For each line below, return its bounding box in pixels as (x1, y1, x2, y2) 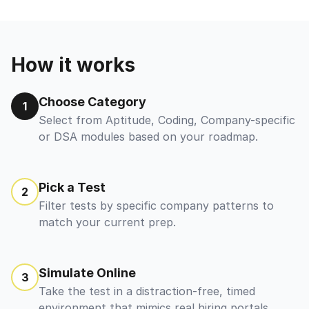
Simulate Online (39, 266, 136, 280)
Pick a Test (39, 180, 106, 195)
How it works (11, 53, 135, 77)
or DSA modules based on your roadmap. (39, 130, 258, 143)
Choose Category (39, 94, 146, 109)
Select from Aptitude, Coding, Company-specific (39, 113, 295, 127)
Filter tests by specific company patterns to (39, 199, 274, 212)
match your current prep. (39, 215, 176, 229)
